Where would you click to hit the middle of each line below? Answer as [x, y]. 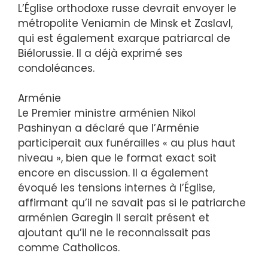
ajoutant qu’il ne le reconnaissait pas [114, 233]
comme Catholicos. [69, 248]
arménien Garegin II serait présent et [114, 218]
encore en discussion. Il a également [113, 173]
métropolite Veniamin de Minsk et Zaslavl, [125, 23]
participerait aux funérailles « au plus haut [127, 143]
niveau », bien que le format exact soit [117, 158]
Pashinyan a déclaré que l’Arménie [109, 128]
